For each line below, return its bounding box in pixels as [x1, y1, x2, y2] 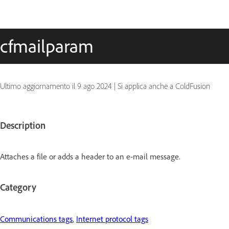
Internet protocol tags [76, 213, 148, 224]
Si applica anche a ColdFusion [118, 81, 210, 91]
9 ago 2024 [77, 81, 112, 91]
